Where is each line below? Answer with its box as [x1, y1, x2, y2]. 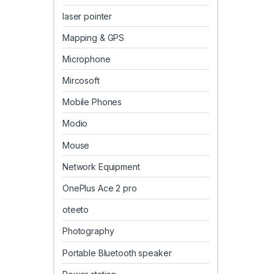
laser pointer [62, 10, 113, 21]
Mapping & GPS [62, 32, 125, 43]
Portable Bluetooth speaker [62, 247, 172, 258]
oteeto [62, 204, 89, 215]
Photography [62, 226, 114, 237]
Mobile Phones [62, 97, 122, 108]
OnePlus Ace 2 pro [62, 183, 137, 194]
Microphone [62, 53, 111, 64]
